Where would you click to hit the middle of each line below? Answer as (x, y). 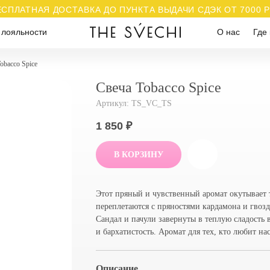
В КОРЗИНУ (139, 154)
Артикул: (114, 104)
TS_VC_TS (152, 104)
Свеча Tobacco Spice (159, 88)
